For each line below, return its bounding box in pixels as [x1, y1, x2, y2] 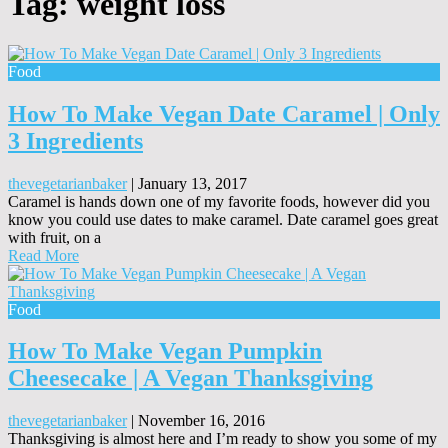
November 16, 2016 [138, 412, 265, 430]
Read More [8, 246, 79, 264]
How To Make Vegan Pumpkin [8, 338, 322, 365]
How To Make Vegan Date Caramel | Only [8, 100, 440, 127]
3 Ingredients [8, 127, 143, 154]
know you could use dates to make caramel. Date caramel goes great [8, 210, 438, 228]
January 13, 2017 [138, 174, 247, 192]
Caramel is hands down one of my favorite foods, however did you [8, 192, 430, 210]
